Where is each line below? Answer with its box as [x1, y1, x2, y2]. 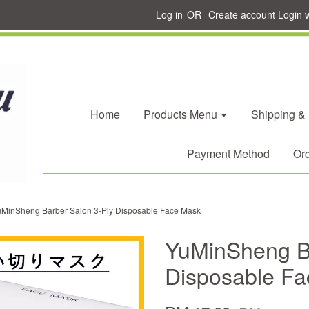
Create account [208, 8, 275, 21]
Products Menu [143, 106, 220, 122]
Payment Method [187, 146, 270, 161]
